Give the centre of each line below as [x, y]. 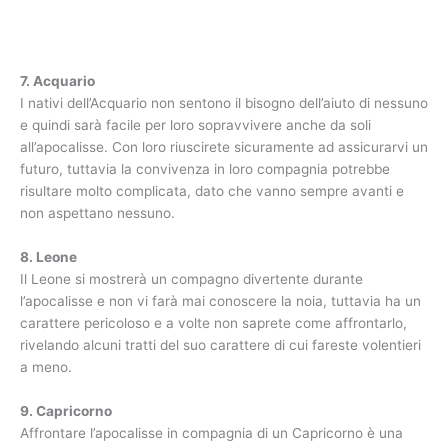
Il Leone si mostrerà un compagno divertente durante [191, 278]
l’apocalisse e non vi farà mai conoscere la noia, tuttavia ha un [220, 300]
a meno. [46, 366]
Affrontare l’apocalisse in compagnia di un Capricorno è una [211, 432]
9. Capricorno [66, 410]
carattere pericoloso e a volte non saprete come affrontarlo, [213, 322]
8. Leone [48, 256]
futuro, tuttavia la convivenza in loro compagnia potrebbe [205, 168]
